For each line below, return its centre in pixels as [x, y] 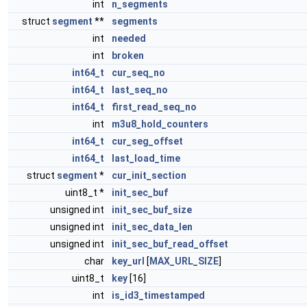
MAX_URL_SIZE [184, 261]
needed [129, 38]
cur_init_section [149, 175]
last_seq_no [140, 90]
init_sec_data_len [152, 227]
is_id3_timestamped [158, 295]
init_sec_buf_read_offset [170, 244]
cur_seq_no [138, 73]
